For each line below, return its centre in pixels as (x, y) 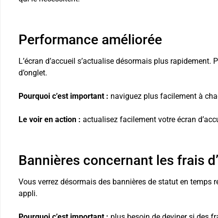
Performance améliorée (90, 40)
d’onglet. (33, 73)
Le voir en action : (49, 120)
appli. (28, 194)
